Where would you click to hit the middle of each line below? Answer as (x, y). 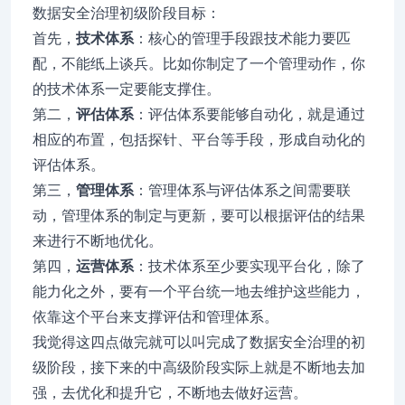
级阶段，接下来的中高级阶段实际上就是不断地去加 (199, 367)
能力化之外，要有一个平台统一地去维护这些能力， (199, 292)
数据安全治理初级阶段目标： (127, 13)
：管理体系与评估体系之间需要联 (242, 190)
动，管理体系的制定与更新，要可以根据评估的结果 (199, 216)
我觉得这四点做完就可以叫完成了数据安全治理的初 (199, 342)
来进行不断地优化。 (98, 241)
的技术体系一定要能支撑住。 (127, 89)
